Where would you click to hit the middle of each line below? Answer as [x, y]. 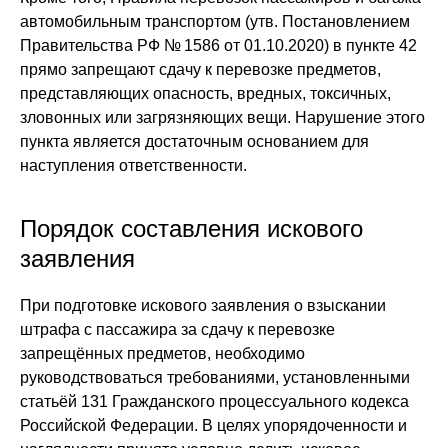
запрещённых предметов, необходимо [162, 353]
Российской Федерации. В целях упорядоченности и [213, 425]
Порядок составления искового [191, 228]
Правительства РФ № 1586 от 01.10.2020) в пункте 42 [218, 45]
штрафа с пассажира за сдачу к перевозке [177, 329]
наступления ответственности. [133, 165]
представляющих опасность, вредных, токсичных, [205, 93]
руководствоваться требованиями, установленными [215, 377]
